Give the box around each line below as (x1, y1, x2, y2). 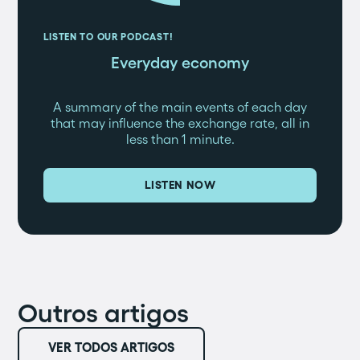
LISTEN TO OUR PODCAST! (43, 31, 174, 42)
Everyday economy (111, 54, 249, 72)
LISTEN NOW (145, 178, 215, 191)
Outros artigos (18, 299, 190, 327)
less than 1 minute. (125, 132, 235, 146)
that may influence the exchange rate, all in (51, 116, 309, 130)
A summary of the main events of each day (53, 100, 307, 114)
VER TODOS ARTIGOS (48, 340, 175, 354)
